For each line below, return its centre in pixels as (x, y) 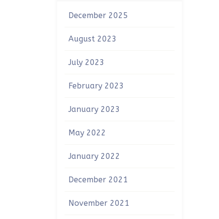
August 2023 (93, 39)
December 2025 (98, 15)
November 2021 (99, 203)
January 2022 (94, 156)
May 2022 (87, 133)
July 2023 (87, 62)
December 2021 (98, 180)
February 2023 (96, 86)
